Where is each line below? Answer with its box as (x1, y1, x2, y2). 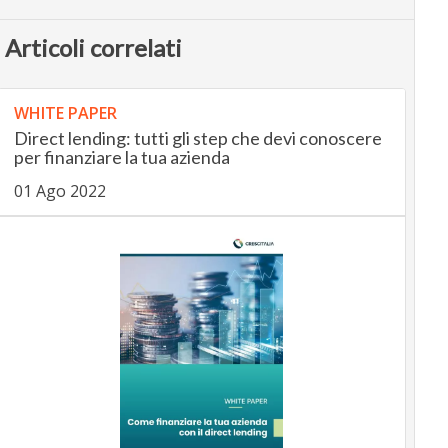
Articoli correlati (4, 32, 182, 62)
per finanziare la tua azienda (13, 145, 230, 168)
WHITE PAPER (13, 101, 117, 124)
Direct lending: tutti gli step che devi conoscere (13, 126, 382, 149)
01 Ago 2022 (13, 179, 106, 202)
